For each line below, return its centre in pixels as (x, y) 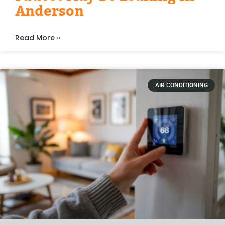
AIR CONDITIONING (181, 85)
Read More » (38, 37)
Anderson (49, 11)
